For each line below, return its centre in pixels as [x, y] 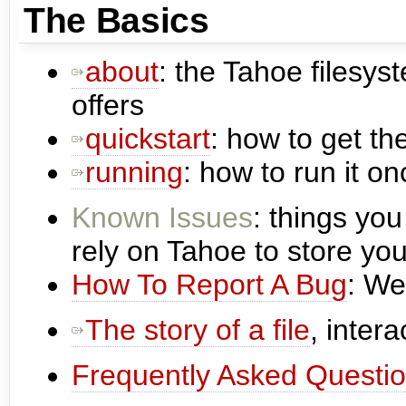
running [134, 172]
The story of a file [198, 329]
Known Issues [162, 217]
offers [108, 105]
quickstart [148, 138]
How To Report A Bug [209, 284]
